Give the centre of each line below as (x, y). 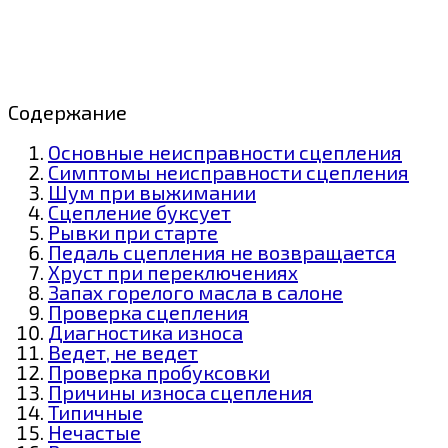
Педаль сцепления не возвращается (222, 251)
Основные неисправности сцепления (225, 151)
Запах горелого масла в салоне (195, 291)
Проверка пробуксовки (159, 371)
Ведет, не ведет (123, 351)
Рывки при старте (133, 231)
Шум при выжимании (152, 191)
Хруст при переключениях (173, 271)
